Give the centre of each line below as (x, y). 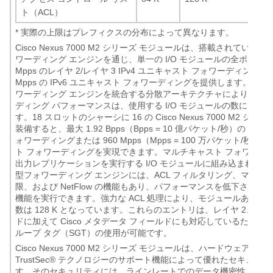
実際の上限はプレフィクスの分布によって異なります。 (126, 32)
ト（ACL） (42, 12)
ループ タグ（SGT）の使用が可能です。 (94, 233)
